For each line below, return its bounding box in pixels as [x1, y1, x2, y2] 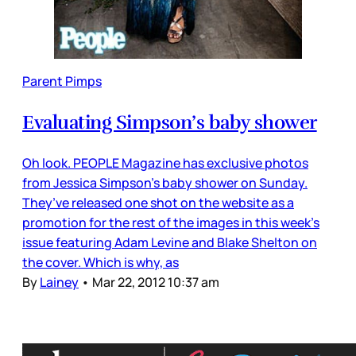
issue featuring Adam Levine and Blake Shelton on [22, 233, 317, 251]
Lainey [40, 273, 79, 291]
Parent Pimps [22, 72, 102, 90]
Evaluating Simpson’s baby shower [22, 110, 317, 134]
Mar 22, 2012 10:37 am [92, 273, 219, 291]
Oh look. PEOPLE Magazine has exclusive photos [22, 153, 308, 172]
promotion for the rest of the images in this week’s [22, 213, 319, 231]
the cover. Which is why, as [22, 253, 179, 271]
